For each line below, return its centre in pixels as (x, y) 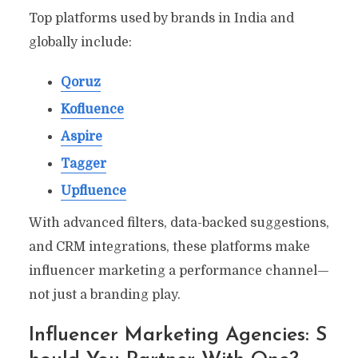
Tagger (83, 163)
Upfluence (93, 191)
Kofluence (92, 109)
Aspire (81, 136)
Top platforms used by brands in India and (161, 18)
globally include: (80, 42)
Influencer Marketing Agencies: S (177, 335)
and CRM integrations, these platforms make (169, 247)
